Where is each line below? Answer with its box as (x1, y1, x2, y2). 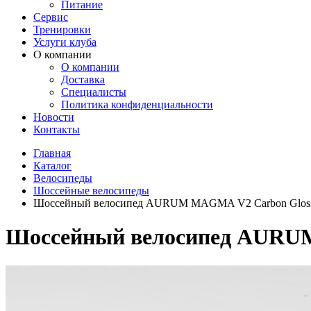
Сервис (33, 11, 68, 23)
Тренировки (33, 24, 91, 35)
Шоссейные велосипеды (33, 185, 149, 196)
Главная (33, 147, 71, 159)
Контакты (33, 124, 80, 135)
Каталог (33, 160, 72, 171)
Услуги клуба (33, 36, 96, 48)
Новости (33, 111, 74, 123)
